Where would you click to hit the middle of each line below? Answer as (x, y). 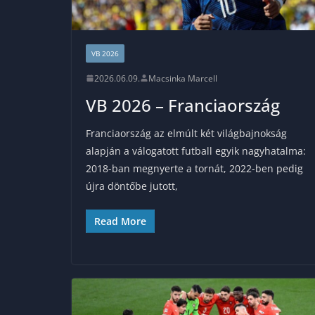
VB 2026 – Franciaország (183, 105)
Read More (120, 221)
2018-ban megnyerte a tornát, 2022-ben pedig (194, 168)
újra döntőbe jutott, (132, 186)
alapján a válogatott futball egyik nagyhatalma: (196, 150)
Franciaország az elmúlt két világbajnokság (186, 133)
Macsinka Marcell (183, 78)
